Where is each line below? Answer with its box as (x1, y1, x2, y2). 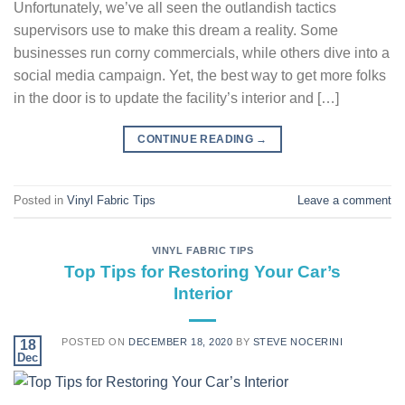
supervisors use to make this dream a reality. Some (14, 22, 338, 38)
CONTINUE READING (137, 132, 257, 146)
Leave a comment (297, 193, 391, 208)
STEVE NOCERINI (252, 335, 344, 347)
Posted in (14, 193, 67, 208)
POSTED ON (61, 335, 128, 347)
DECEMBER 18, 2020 (127, 335, 233, 347)
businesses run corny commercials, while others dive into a (14, 44, 390, 61)
